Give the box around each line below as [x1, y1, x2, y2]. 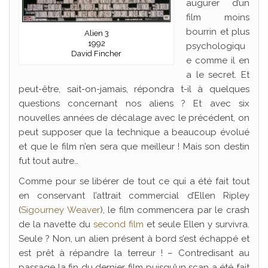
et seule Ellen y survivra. [144, 219, 249, 230]
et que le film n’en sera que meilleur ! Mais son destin [19, 141, 249, 152]
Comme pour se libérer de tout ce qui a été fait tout [19, 176, 249, 187]
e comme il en [186, 55, 249, 66]
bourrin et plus [186, 26, 249, 37]
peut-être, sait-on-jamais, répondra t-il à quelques [19, 84, 249, 95]
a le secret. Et [186, 69, 249, 80]
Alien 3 [84, 28, 109, 38]
